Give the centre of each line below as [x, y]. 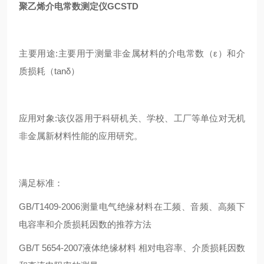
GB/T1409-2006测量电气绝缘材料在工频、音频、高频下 [132, 206]
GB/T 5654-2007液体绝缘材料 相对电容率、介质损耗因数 [132, 247]
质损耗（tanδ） [49, 71]
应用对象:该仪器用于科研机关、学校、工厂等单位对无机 [132, 118]
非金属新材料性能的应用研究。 [81, 136]
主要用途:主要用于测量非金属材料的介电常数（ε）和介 [132, 53]
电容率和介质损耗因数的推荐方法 [85, 224]
